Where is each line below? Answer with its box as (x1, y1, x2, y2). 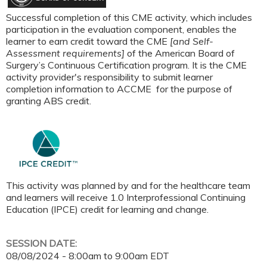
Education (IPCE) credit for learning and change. (6, 203, 209, 216)
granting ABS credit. (6, 94, 94, 107)
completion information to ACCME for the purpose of (6, 82, 232, 95)
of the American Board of (127, 46, 235, 59)
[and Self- (170, 35, 213, 47)
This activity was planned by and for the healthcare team (6, 179, 250, 192)
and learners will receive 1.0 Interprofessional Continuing (6, 191, 246, 204)
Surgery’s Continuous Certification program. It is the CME (6, 58, 247, 71)
